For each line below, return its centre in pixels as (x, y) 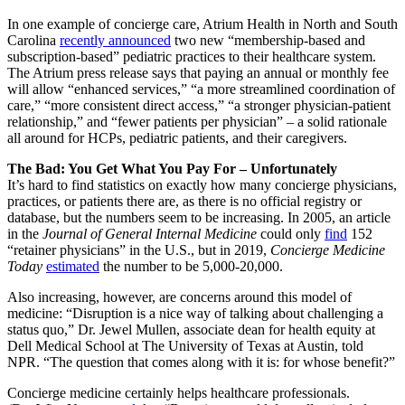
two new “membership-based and (268, 40)
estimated (73, 266)
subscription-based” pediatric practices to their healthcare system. (192, 56)
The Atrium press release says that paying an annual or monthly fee (198, 72)
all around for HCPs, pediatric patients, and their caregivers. (177, 137)
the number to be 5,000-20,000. (191, 266)
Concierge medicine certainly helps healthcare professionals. (179, 392)
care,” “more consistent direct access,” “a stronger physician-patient (199, 105)
